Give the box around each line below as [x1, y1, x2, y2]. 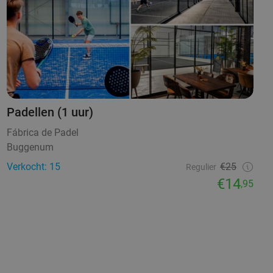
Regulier [185, 162, 216, 172]
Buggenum [6, 141, 54, 154]
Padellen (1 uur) [6, 105, 93, 120]
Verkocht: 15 [6, 161, 60, 173]
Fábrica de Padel [6, 127, 79, 139]
